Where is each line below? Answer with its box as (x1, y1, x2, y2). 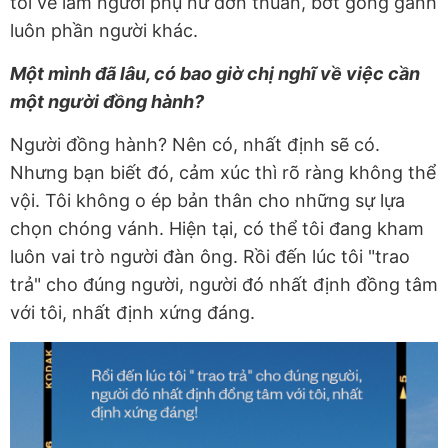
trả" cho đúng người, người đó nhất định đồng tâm (10, 273, 438, 295)
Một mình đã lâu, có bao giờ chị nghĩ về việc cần (10, 62, 420, 84)
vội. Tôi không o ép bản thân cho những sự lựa (10, 189, 405, 211)
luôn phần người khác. (10, 19, 198, 41)
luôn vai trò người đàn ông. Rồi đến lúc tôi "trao (10, 245, 410, 267)
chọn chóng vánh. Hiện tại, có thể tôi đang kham (10, 217, 424, 239)
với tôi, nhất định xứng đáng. (10, 301, 255, 323)
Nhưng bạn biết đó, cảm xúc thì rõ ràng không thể (10, 161, 436, 183)
